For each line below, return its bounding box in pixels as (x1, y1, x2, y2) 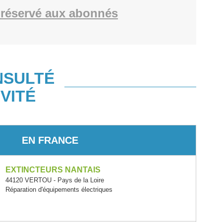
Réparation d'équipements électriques (5, 186, 112, 193)
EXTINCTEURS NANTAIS (5, 166, 101, 174)
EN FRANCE (21, 134, 78, 146)
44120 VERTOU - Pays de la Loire (5, 176, 104, 184)
